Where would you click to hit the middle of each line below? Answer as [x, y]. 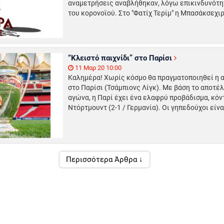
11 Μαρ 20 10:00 [97, 68]
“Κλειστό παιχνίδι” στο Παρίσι [121, 58]
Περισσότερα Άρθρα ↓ [104, 160]
